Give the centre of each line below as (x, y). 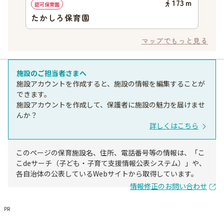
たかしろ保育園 (60, 17)
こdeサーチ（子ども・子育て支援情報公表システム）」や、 (111, 163)
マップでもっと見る (174, 40)
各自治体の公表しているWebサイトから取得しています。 (107, 173)
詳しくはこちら (174, 125)
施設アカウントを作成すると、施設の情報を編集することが (111, 83)
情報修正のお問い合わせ (168, 186)
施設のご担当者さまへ (51, 73)
